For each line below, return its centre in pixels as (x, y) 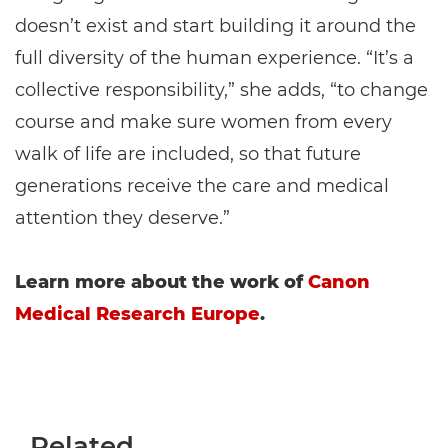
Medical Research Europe (137, 314)
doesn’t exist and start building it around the (215, 26)
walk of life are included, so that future (188, 154)
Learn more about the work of (159, 282)
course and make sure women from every (203, 122)
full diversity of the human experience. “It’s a (214, 58)
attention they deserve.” (122, 218)
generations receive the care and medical (202, 186)
